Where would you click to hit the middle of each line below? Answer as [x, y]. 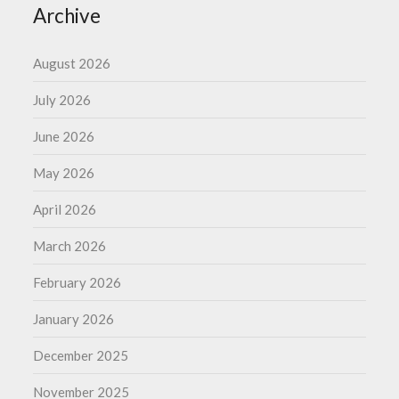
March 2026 [70, 245]
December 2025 [81, 355]
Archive [67, 15]
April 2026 [65, 209]
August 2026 [72, 63]
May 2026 [64, 172]
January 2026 [74, 318]
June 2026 [64, 136]
